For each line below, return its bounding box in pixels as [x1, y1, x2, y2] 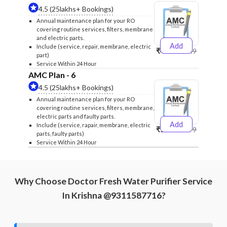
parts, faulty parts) [36, 130, 84, 137]
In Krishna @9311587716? [61, 190, 166, 201]
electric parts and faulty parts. [36, 113, 115, 120]
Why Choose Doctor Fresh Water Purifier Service [15, 176, 212, 186]
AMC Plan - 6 [28, 70, 75, 80]
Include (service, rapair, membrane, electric [36, 122, 150, 128]
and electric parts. [36, 34, 84, 41]
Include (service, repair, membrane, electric [36, 43, 151, 50]
